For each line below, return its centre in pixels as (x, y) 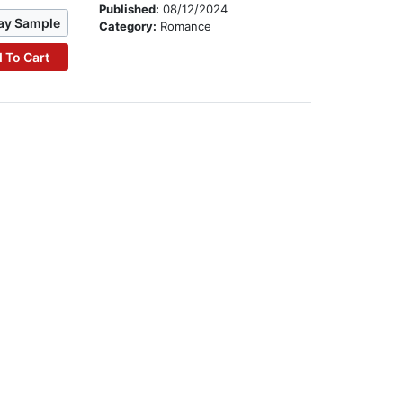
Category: (130, 27)
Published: (131, 9)
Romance (186, 27)
